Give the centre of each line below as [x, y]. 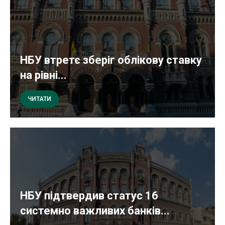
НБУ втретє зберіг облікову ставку [111, 60]
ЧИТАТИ [39, 99]
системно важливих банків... [95, 211]
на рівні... [43, 75]
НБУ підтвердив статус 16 [89, 196]
